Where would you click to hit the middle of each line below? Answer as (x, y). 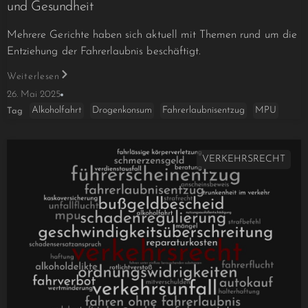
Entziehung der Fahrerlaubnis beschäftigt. (104, 51)
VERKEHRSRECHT (244, 159)
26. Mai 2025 (34, 94)
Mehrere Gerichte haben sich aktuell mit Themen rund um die (152, 35)
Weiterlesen (33, 76)
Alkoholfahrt (57, 111)
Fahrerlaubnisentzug (203, 111)
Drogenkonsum (122, 111)
